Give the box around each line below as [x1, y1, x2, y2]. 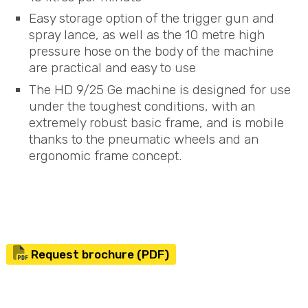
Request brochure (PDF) [27, 247, 169, 261]
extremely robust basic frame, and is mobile [28, 115, 284, 131]
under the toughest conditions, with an [28, 98, 255, 115]
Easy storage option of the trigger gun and [28, 10, 274, 27]
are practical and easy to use [28, 60, 196, 76]
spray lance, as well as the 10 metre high [28, 27, 265, 43]
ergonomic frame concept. [28, 148, 181, 164]
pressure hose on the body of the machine [28, 43, 274, 60]
